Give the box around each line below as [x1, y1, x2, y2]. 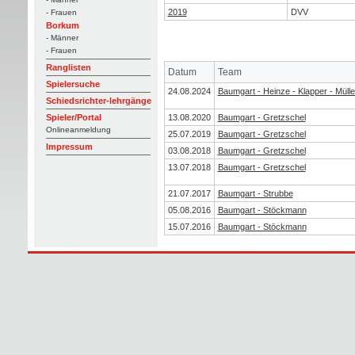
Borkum [45, 21, 79, 30]
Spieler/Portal [45, 113, 101, 122]
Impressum [45, 142, 93, 151]
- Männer [45, 33, 78, 42]
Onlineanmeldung [45, 125, 111, 134]
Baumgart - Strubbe [217, 188, 293, 198]
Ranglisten [45, 63, 91, 72]
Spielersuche [45, 79, 100, 89]
